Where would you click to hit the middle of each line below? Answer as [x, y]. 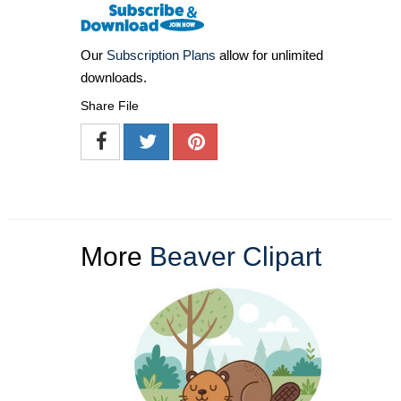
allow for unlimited [269, 55]
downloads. [114, 78]
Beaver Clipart [235, 257]
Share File [110, 106]
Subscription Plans [161, 55]
